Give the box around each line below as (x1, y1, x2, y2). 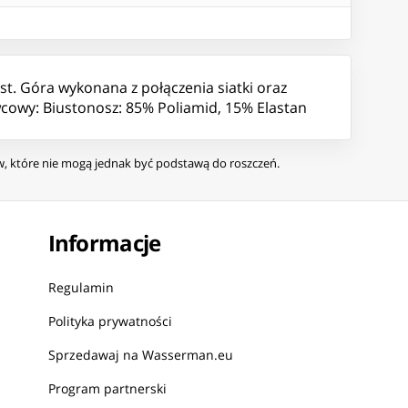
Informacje (47, 228, 161, 259)
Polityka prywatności (47, 312, 172, 331)
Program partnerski (47, 380, 167, 398)
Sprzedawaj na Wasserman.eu (47, 346, 233, 364)
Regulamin (47, 279, 114, 297)
